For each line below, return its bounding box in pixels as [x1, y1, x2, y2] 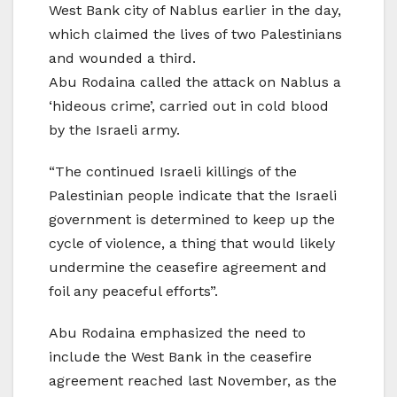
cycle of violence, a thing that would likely [49, 235, 335, 253]
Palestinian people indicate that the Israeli [49, 187, 337, 205]
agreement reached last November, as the [49, 372, 337, 390]
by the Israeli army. [49, 121, 180, 139]
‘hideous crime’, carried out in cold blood [49, 97, 329, 115]
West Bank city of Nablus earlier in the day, [49, 2, 341, 19]
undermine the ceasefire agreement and [49, 259, 327, 276]
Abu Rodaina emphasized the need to [49, 324, 306, 342]
